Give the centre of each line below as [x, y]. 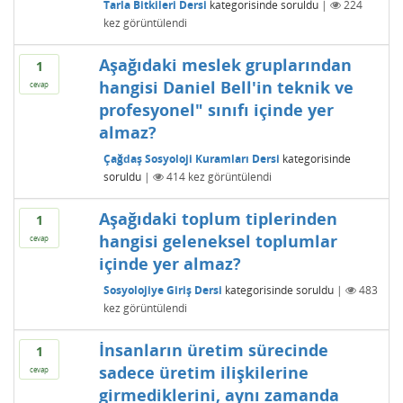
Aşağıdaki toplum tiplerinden [218, 219]
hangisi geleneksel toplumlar [218, 241]
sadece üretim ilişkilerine [203, 372]
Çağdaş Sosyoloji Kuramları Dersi [191, 158]
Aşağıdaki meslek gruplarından [225, 65]
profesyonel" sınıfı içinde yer [216, 110]
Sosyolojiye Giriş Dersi [162, 290]
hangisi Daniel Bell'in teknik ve [226, 87]
